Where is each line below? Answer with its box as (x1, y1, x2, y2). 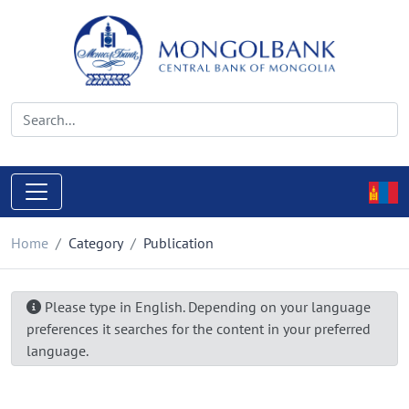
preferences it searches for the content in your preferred (26, 320, 371, 338)
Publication (143, 234, 214, 252)
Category (68, 234, 123, 252)
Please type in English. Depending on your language (41, 298, 371, 316)
